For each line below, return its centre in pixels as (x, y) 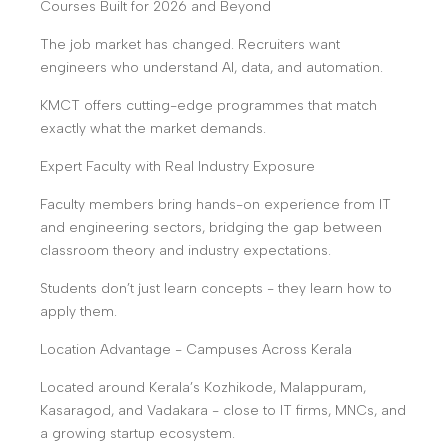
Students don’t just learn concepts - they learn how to (216, 288)
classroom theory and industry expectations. (185, 250)
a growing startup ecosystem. (137, 433)
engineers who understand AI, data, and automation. (211, 67)
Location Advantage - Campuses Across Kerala (196, 349)
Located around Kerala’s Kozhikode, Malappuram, (203, 387)
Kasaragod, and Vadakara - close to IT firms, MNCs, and (223, 410)
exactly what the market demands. (153, 128)
